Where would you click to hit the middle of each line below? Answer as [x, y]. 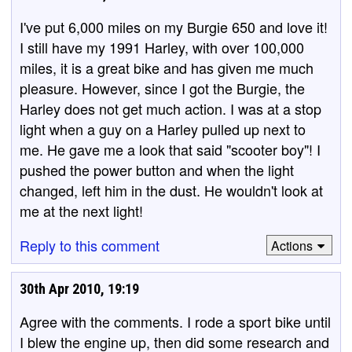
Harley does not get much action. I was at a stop [170, 108]
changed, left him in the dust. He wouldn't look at [171, 190]
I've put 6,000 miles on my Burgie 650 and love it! [174, 27]
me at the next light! [81, 211]
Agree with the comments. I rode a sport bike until [175, 321]
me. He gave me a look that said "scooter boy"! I [170, 149]
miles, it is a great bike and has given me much [167, 68]
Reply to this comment [90, 245]
